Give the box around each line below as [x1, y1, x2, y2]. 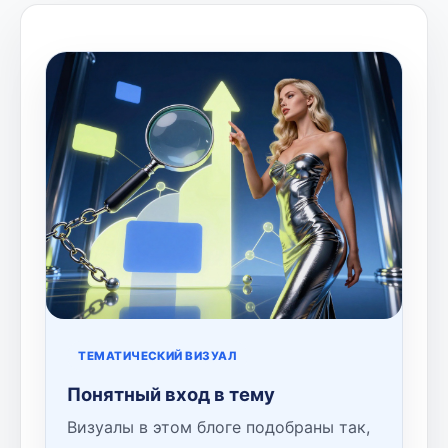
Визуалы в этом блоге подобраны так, [66, 416, 370, 437]
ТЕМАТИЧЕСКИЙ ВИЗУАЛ [78, 348, 237, 363]
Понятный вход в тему [66, 383, 275, 406]
